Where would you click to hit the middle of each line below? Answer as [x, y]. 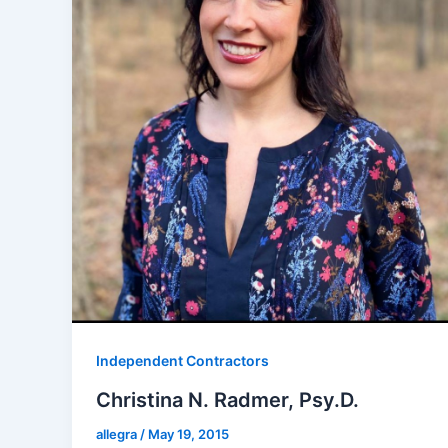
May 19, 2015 [188, 433]
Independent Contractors [182, 361]
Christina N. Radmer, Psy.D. [227, 399]
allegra [118, 433]
